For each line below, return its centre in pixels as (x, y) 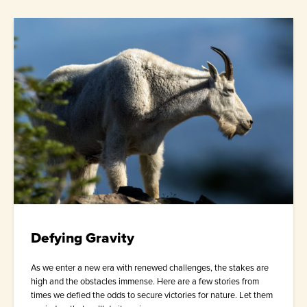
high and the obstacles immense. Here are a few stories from (145, 282)
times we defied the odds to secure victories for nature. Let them (152, 295)
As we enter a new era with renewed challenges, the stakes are (150, 268)
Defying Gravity (83, 238)
